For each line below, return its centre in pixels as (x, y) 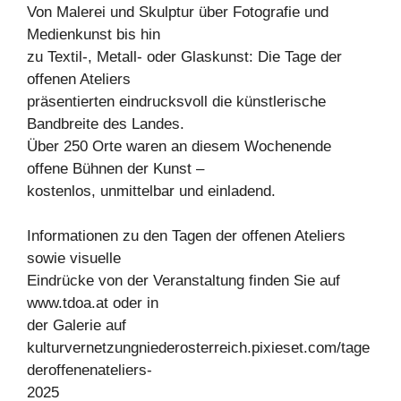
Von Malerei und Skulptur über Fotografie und (178, 12)
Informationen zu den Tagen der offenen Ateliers (186, 236)
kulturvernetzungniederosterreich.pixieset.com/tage (198, 348)
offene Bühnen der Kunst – (115, 168)
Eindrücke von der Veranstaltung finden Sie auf (183, 281)
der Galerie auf (77, 325)
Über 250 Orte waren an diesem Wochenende (179, 146)
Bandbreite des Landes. (106, 124)
